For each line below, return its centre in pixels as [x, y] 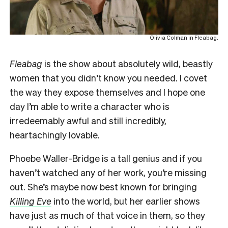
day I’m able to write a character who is [90, 106]
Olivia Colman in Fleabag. [184, 37]
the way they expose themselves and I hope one [107, 92]
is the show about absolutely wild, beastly [127, 63]
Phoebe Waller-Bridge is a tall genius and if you [106, 158]
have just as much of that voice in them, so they [107, 215]
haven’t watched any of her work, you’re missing [108, 172]
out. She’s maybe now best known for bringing [103, 186]
